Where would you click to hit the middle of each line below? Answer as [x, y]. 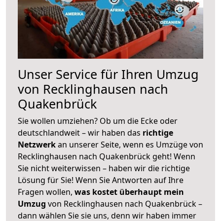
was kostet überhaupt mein [129, 192]
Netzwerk [38, 144]
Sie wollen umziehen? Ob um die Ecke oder [98, 121]
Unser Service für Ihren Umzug [108, 74]
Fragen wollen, [46, 192]
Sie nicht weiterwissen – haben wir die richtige [104, 168]
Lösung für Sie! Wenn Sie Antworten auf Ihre [101, 180]
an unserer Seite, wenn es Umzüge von [130, 144]
